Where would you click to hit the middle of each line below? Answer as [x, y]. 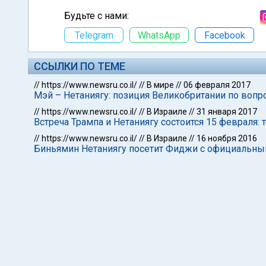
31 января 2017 [227, 112]
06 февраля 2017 [217, 85]
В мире [160, 85]
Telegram [94, 35]
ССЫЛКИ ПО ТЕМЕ [80, 66]
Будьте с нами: [96, 16]
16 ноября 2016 [227, 138]
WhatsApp [159, 35]
